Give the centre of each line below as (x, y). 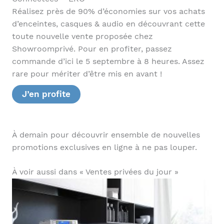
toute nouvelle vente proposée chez (82, 36)
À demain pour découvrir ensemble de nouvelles (106, 135)
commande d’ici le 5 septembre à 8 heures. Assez (108, 61)
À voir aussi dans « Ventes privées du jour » (95, 172)
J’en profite (46, 94)
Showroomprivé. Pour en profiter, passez (92, 49)
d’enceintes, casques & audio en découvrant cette (108, 24)
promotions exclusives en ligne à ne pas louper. (104, 147)
